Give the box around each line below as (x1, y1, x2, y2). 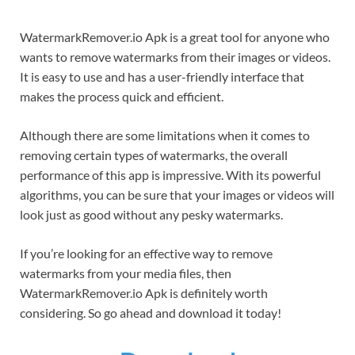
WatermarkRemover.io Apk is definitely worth (20, 284, 268, 300)
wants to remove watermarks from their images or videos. (20, 48, 330, 64)
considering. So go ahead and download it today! (20, 304, 281, 320)
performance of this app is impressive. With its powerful (20, 166, 321, 182)
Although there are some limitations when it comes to (20, 127, 310, 143)
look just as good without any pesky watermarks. (20, 206, 283, 222)
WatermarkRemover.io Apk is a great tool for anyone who (20, 29, 330, 44)
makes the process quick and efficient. (20, 88, 223, 104)
